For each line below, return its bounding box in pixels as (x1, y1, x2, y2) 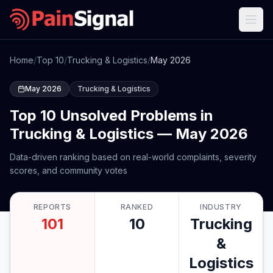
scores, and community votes (10, 165, 127, 175)
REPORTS (33, 202, 72, 211)
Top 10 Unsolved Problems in (10, 107, 213, 124)
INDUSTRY (200, 202, 242, 211)
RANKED (120, 202, 154, 211)
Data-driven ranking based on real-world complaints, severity (10, 152, 257, 162)
